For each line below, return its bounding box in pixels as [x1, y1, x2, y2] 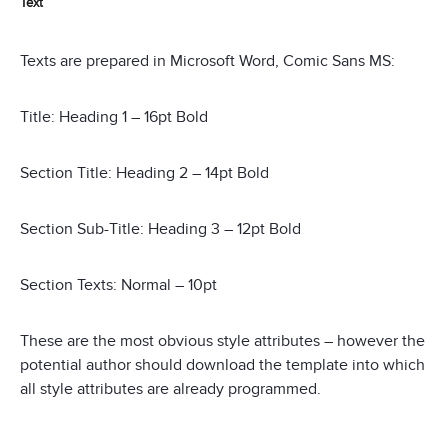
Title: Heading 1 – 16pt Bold [20, 107, 208, 128]
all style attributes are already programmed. [20, 379, 321, 400]
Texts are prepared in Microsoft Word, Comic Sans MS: [20, 51, 395, 72]
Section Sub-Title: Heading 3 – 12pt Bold [20, 219, 301, 240]
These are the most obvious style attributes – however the [20, 331, 425, 352]
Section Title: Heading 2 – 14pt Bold [20, 163, 269, 184]
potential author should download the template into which [20, 355, 425, 376]
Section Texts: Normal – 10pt [20, 275, 217, 296]
